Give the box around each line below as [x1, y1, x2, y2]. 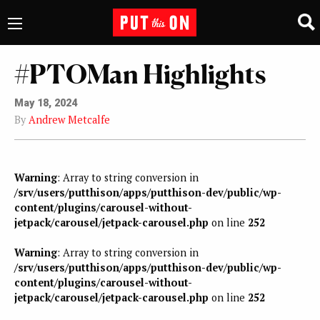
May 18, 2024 [14, 96, 77, 109]
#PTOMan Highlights [14, 58, 266, 90]
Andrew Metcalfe [29, 112, 110, 126]
